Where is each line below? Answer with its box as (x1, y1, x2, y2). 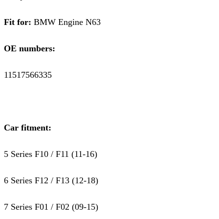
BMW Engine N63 (31, 17, 115, 27)
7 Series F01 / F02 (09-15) (4, 201, 98, 212)
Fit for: (4, 17, 31, 27)
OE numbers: (4, 43, 60, 53)
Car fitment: (4, 122, 51, 132)
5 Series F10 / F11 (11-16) (4, 149, 97, 159)
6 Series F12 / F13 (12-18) (4, 175, 98, 185)
